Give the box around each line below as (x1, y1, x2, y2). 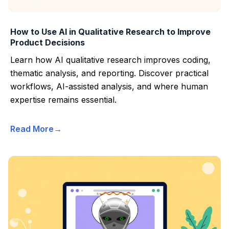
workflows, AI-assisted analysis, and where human (10, 81, 208, 92)
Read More (10, 124, 54, 134)
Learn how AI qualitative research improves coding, (10, 55, 211, 65)
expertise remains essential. (10, 95, 117, 105)
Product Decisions (10, 37, 85, 48)
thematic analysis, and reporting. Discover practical (10, 68, 209, 79)
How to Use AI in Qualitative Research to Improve (10, 27, 211, 37)
